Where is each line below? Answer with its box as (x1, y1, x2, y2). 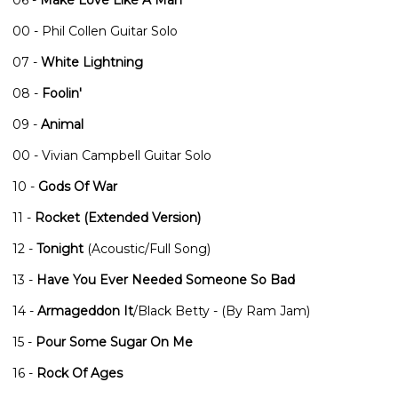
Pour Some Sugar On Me (36, 333, 193, 350)
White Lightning (41, 53, 143, 70)
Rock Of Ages (36, 364, 123, 381)
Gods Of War (38, 178, 117, 195)
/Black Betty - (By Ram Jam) (133, 302, 310, 319)
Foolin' (42, 84, 82, 101)
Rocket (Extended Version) (35, 209, 201, 226)
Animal (41, 115, 84, 132)
